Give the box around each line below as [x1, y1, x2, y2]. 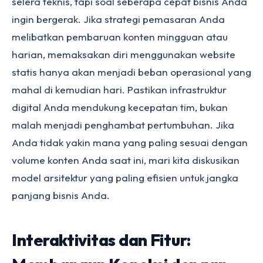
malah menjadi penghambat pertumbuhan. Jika [12, 119, 234, 131]
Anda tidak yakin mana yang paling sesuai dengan [12, 136, 248, 149]
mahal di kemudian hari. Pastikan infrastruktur [12, 83, 227, 96]
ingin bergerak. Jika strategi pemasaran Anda [12, 13, 225, 25]
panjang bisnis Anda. [12, 189, 110, 201]
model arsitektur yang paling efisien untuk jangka [12, 171, 238, 184]
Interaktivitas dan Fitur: [12, 230, 191, 250]
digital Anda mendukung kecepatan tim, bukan [12, 101, 228, 113]
